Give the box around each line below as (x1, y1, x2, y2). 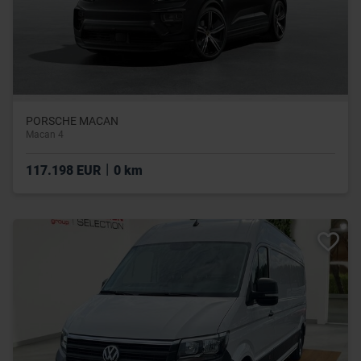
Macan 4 (26, 129, 64, 141)
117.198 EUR (26, 163, 104, 179)
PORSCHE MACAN (26, 114, 118, 128)
